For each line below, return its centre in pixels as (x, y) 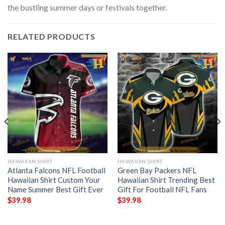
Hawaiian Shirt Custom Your (54, 180)
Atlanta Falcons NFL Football (56, 171)
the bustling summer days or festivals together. (87, 7)
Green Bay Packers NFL (157, 171)
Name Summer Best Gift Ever (55, 190)
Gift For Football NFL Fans (162, 190)
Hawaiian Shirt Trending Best (166, 180)
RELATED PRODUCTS (51, 37)
